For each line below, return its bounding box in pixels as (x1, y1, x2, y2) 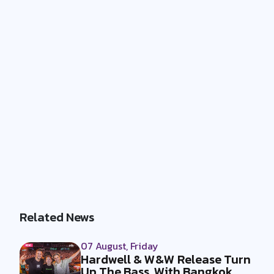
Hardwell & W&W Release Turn (81, 250, 251, 268)
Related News (20, 207, 94, 226)
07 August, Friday (81, 238, 158, 253)
